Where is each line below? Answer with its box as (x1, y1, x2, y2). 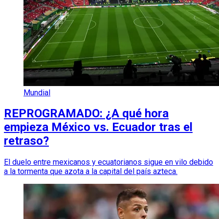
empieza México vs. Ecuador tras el (4, 120, 193, 134)
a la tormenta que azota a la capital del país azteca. (4, 167, 177, 176)
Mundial (23, 88, 50, 97)
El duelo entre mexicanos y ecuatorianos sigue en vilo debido (4, 157, 213, 167)
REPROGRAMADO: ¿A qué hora (4, 107, 169, 121)
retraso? (4, 134, 49, 148)
